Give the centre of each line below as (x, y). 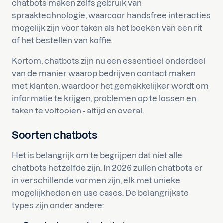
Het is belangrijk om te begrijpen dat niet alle (97, 155)
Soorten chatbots (54, 135)
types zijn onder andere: (58, 205)
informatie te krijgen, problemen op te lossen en (104, 98)
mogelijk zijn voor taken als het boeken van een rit (107, 28)
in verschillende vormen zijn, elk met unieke (96, 180)
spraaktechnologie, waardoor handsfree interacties (111, 15)
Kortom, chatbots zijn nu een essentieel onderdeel (109, 61)
